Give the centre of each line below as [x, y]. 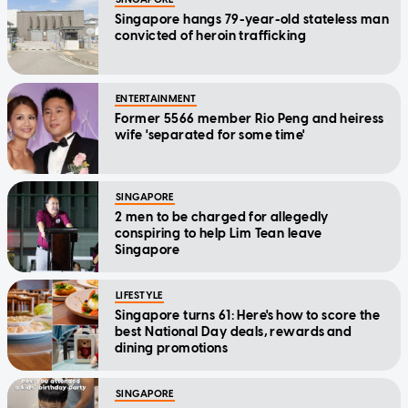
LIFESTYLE [139, 296]
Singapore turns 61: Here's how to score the [248, 316]
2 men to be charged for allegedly [222, 218]
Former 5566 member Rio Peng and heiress [250, 119]
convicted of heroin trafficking [211, 36]
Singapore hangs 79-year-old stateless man [252, 20]
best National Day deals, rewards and [234, 332]
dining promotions [173, 349]
